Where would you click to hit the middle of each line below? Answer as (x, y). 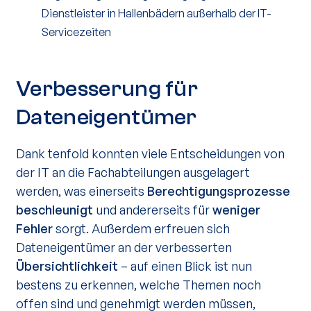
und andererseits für (154, 210)
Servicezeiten (76, 32)
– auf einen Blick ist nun (186, 266)
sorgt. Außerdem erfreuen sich (143, 228)
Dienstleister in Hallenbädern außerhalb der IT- (157, 13)
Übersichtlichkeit (68, 266)
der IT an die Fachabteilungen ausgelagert (133, 172)
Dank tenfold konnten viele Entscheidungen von (150, 153)
